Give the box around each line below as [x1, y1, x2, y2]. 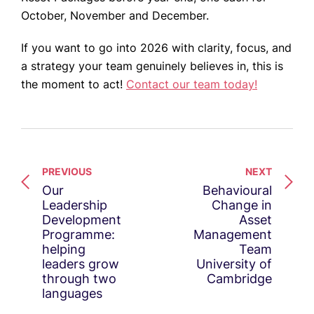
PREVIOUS [42, 165, 92, 178]
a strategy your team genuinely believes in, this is [21, 59, 283, 74]
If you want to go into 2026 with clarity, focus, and [21, 41, 292, 55]
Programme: [42, 227, 115, 243]
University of [196, 257, 272, 272]
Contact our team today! [126, 77, 257, 92]
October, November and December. [21, 8, 209, 23]
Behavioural [203, 183, 272, 198]
